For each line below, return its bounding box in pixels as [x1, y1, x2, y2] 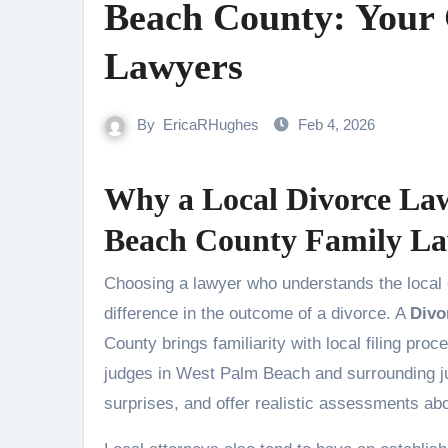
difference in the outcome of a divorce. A [104, 304, 410, 323]
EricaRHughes [163, 116, 259, 133]
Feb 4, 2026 [298, 116, 375, 133]
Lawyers [104, 45, 243, 87]
